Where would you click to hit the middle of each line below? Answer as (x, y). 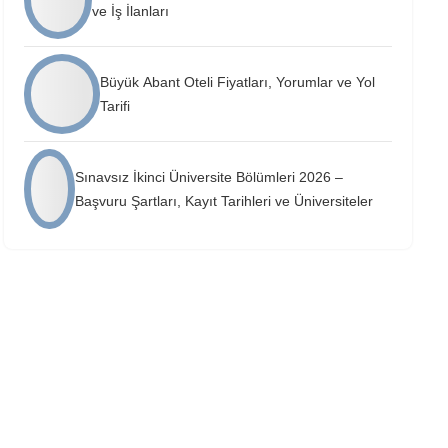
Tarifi (115, 106)
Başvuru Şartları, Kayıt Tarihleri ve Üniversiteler (223, 201)
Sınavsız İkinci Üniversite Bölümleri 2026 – (208, 177)
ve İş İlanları (131, 11)
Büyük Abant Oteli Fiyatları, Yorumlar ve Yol (238, 82)
